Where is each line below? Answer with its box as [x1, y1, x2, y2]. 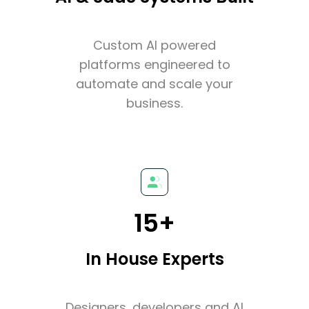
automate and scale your [76, 74, 233, 92]
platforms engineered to [79, 55, 230, 73]
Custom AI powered [93, 36, 216, 54]
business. [126, 94, 183, 112]
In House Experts [85, 247, 224, 270]
